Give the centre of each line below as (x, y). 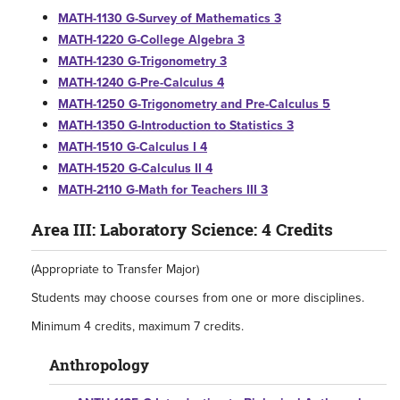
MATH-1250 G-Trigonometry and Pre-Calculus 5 (194, 104)
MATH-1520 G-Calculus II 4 (135, 168)
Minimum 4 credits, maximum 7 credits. (137, 326)
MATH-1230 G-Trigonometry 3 (142, 61)
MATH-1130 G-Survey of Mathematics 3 (170, 18)
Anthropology (99, 365)
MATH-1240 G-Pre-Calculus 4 (141, 83)
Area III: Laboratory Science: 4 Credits (182, 229)
